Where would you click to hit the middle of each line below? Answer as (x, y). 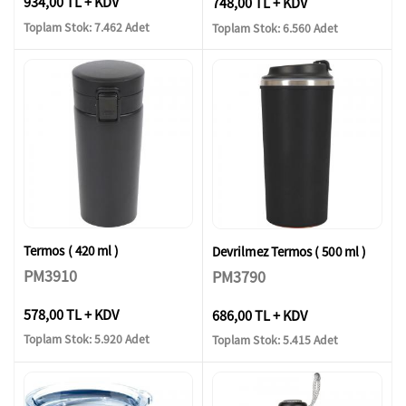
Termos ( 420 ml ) (72, 250)
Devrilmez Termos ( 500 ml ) (290, 251)
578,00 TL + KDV (71, 314)
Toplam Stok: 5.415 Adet (275, 341)
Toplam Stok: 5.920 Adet (87, 340)
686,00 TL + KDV (260, 315)
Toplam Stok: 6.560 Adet (275, 28)
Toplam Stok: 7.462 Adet (87, 27)
